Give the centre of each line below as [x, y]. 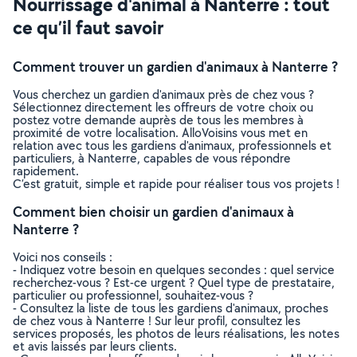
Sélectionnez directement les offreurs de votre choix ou [163, 107]
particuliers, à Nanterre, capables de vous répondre [152, 158]
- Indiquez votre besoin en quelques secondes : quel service [174, 270]
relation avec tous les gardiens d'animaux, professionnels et [172, 145]
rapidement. [46, 171]
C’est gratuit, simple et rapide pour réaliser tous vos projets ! [176, 184]
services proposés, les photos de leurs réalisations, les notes [176, 333]
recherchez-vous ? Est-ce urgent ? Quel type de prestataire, [174, 282]
